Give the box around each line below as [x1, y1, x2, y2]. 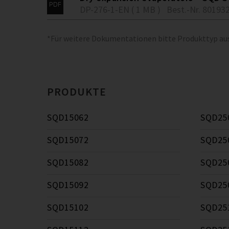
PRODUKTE [47, 84, 106, 99]
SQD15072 [47, 134, 88, 146]
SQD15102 [47, 201, 88, 213]
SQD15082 [47, 156, 88, 168]
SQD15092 [47, 179, 88, 191]
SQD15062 [47, 111, 88, 123]
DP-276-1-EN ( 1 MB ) [80, 4, 161, 15]
